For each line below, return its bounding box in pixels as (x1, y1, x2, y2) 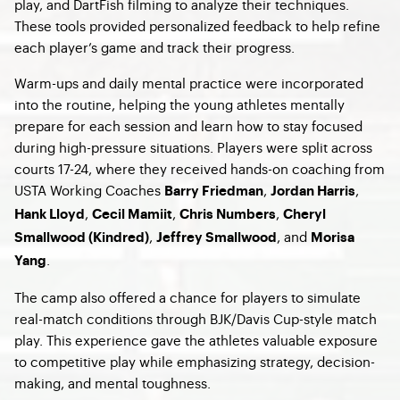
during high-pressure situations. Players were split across (14, 137, 372, 156)
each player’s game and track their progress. (14, 37, 295, 56)
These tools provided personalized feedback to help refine (14, 16, 380, 35)
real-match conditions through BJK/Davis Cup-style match (14, 309, 377, 328)
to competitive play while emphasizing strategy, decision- (14, 352, 375, 371)
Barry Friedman (164, 185, 263, 198)
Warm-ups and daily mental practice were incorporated (14, 73, 363, 92)
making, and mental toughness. (14, 373, 211, 392)
